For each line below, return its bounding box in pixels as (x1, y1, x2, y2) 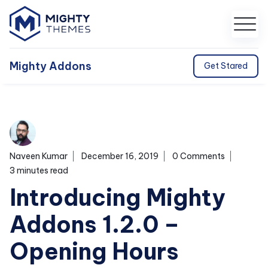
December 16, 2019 (81, 151, 159, 162)
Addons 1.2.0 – (10, 210, 179, 239)
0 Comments (172, 151, 225, 162)
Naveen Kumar (10, 151, 68, 162)
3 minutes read (10, 165, 68, 176)
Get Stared (204, 60, 248, 71)
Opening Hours (10, 237, 179, 266)
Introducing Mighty (10, 183, 226, 212)
